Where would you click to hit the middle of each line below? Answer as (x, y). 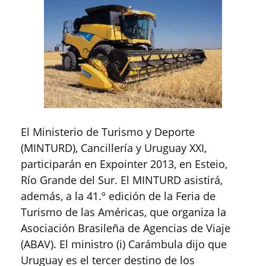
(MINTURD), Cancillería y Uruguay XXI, (114, 148)
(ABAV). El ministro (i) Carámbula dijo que (124, 244)
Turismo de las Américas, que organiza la (123, 212)
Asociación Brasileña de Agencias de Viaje (126, 228)
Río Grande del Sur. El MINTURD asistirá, (122, 180)
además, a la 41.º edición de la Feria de (118, 196)
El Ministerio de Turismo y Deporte (108, 132)
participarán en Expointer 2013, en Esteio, (124, 164)
